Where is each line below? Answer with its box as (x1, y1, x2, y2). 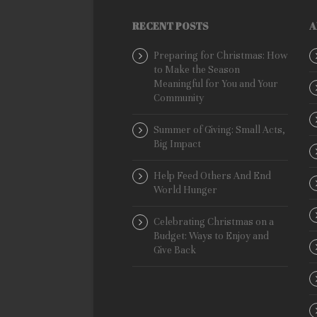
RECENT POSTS (132, 19, 209, 33)
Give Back (154, 244, 196, 257)
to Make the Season (154, 64, 240, 76)
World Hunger (154, 184, 217, 197)
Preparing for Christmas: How (154, 50, 288, 62)
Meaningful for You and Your (154, 78, 278, 91)
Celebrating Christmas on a (154, 216, 274, 229)
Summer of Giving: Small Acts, (154, 124, 285, 137)
